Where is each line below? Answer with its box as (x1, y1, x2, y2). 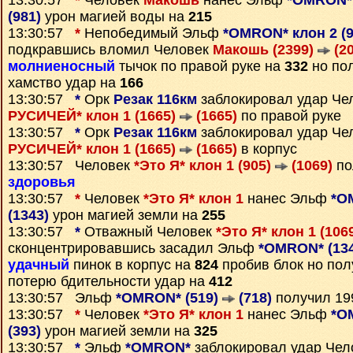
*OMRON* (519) (116, 290, 222, 306)
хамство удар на (8, 75, 120, 91)
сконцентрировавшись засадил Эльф (8, 240, 258, 256)
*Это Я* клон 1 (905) (134, 158, 275, 173)
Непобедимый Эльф (80, 25, 223, 41)
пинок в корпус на (69, 257, 195, 273)
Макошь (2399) (213, 42, 318, 58)
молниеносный (8, 58, 115, 74)
